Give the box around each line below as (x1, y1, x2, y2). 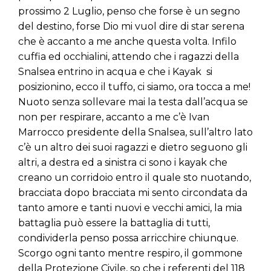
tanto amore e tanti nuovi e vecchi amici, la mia (18, 202, 242, 214)
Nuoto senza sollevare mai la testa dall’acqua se (18, 96, 248, 108)
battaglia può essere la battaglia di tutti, (18, 217, 210, 229)
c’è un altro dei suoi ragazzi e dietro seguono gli (18, 142, 247, 154)
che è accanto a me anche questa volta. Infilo (18, 36, 237, 48)
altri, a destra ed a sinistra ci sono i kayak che (18, 157, 227, 169)
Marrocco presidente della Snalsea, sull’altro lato (18, 126, 253, 139)
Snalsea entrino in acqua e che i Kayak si (18, 66, 212, 78)
